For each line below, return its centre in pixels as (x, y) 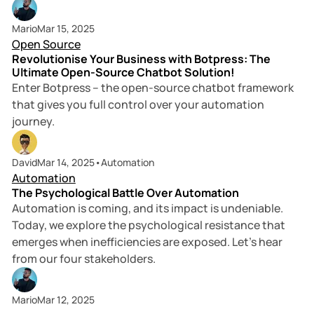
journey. (33, 122)
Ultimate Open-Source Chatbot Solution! (123, 73)
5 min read (252, 19)
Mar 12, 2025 (66, 300)
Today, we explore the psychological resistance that (148, 225)
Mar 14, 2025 (66, 163)
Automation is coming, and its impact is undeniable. (147, 209)
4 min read (269, 153)
